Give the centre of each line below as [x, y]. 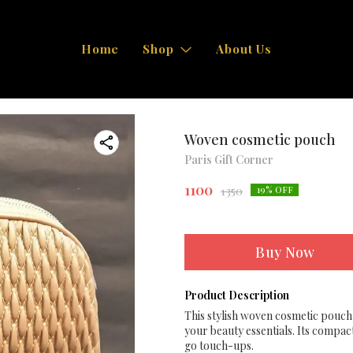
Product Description [237, 295]
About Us [244, 49]
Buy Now [285, 252]
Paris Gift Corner [229, 160]
